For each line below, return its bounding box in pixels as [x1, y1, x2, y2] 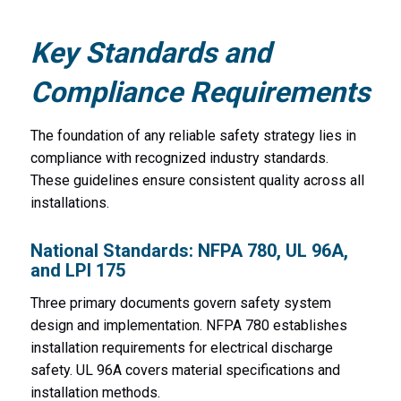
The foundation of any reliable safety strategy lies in [30, 126, 356, 144]
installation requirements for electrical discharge [30, 339, 333, 357]
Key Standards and [30, 35, 271, 70]
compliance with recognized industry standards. [30, 149, 328, 166]
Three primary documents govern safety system [30, 294, 331, 312]
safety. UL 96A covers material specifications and [30, 362, 340, 380]
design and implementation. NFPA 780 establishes [30, 317, 347, 335]
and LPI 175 [30, 259, 125, 281]
